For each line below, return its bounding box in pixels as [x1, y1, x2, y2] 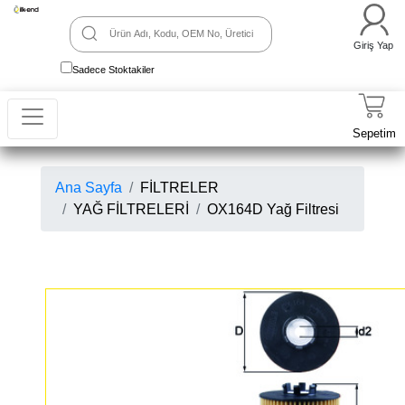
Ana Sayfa [55, 180, 122, 195]
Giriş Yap [353, 40, 393, 51]
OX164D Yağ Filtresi [207, 202, 339, 217]
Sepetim [353, 127, 396, 140]
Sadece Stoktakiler [72, 64, 155, 75]
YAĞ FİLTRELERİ [73, 202, 189, 217]
